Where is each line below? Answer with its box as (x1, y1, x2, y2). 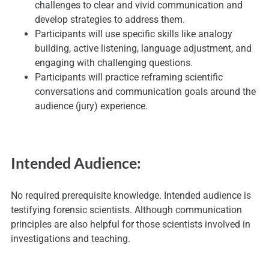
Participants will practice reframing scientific (35, 71, 223, 83)
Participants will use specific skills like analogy (35, 28, 232, 40)
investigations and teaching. (11, 233, 130, 245)
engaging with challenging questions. (35, 57, 193, 69)
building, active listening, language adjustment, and (35, 43, 252, 55)
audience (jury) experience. (35, 100, 148, 112)
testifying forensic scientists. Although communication (11, 204, 242, 216)
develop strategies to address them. (35, 14, 185, 26)
